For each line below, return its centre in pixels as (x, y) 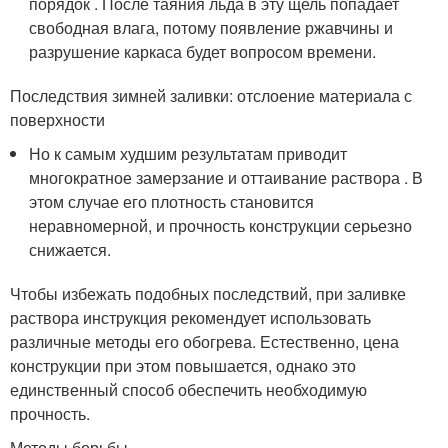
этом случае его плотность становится (172, 201)
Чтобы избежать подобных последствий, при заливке (208, 293)
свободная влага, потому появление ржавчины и (211, 27)
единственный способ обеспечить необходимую (188, 389)
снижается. (70, 249)
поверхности (57, 119)
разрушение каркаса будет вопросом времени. (203, 51)
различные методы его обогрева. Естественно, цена (204, 341)
